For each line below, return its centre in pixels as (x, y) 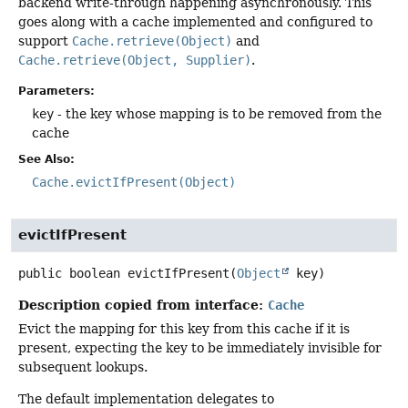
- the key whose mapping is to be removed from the (218, 113)
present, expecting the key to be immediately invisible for (200, 348)
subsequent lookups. (83, 367)
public (40, 274)
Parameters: (56, 91)
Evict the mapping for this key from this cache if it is (184, 329)
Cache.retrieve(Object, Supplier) (135, 61)
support (45, 41)
